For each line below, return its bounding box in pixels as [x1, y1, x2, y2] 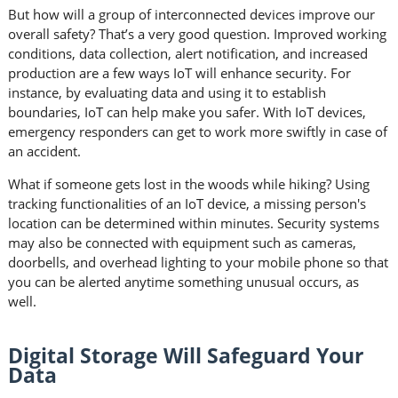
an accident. [7, 142, 84, 161]
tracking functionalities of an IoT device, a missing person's [7, 195, 366, 213]
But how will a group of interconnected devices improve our [7, 5, 375, 24]
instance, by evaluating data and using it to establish [7, 84, 326, 102]
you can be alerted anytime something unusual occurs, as [7, 273, 359, 291]
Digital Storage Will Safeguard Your [7, 342, 363, 370]
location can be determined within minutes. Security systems [7, 214, 379, 233]
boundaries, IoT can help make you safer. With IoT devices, [7, 103, 366, 122]
